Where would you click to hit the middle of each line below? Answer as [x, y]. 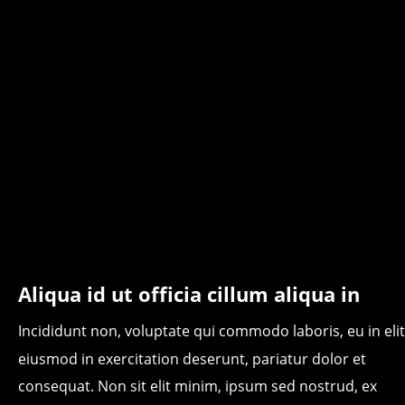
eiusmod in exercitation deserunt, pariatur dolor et [194, 358]
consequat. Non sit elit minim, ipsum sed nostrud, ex [199, 386]
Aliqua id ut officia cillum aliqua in [189, 294]
